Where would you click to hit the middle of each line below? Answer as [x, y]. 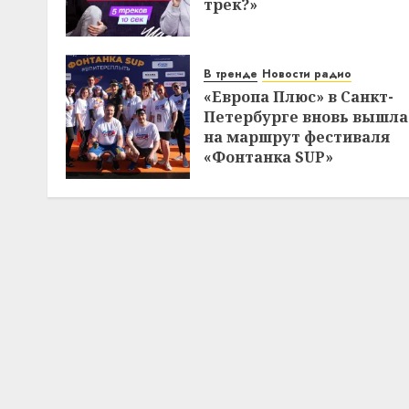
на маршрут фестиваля [297, 137]
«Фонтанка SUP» [268, 157]
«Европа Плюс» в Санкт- [299, 97]
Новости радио [307, 74]
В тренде [231, 74]
